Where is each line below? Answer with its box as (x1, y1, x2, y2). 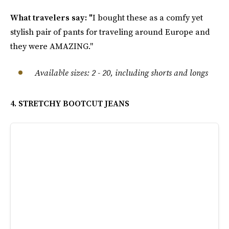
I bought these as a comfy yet (93, 12, 203, 23)
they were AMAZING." (10, 40, 93, 52)
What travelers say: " (10, 12, 93, 23)
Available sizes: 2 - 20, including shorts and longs (35, 67, 208, 78)
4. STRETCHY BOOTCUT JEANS (10, 98, 129, 109)
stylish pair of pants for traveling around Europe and (10, 26, 210, 37)
